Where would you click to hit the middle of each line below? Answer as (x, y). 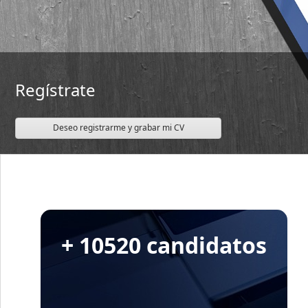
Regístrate (55, 90)
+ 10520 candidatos (164, 245)
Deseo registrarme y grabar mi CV (118, 128)
